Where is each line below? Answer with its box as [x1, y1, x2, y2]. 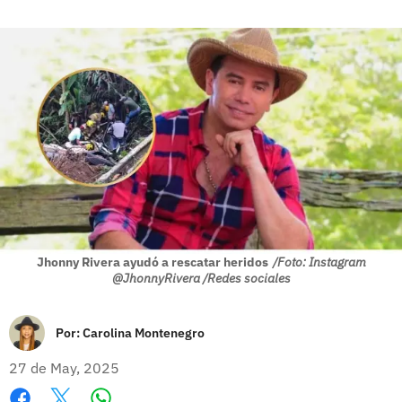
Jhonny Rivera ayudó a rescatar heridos [36, 253, 268, 270]
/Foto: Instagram [272, 253, 366, 270]
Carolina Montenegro [83, 324, 205, 341]
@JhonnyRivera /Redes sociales [111, 269, 291, 286]
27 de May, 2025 [9, 358, 119, 377]
